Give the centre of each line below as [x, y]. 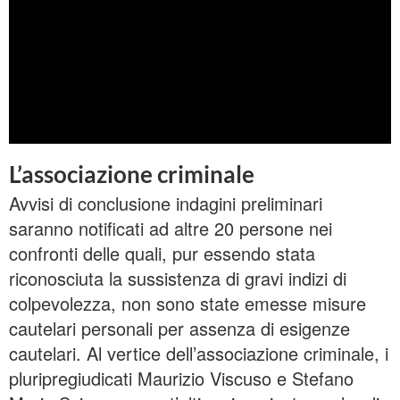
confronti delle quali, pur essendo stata [162, 253]
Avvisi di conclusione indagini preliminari [166, 203]
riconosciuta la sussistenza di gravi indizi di [178, 278]
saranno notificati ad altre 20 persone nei [171, 228]
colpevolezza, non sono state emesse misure [187, 303]
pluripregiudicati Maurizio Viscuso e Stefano [181, 378]
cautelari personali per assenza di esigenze [179, 328]
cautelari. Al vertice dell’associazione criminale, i [199, 353]
